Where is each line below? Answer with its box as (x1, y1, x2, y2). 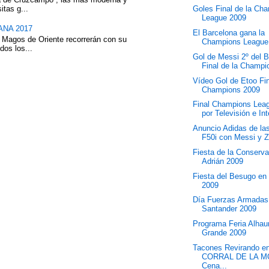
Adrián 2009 (202, 156, 244, 166)
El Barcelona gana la (193, 28, 265, 37)
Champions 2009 (202, 85, 261, 94)
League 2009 (202, 13, 247, 23)
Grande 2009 (202, 228, 247, 237)
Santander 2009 (202, 204, 257, 214)
